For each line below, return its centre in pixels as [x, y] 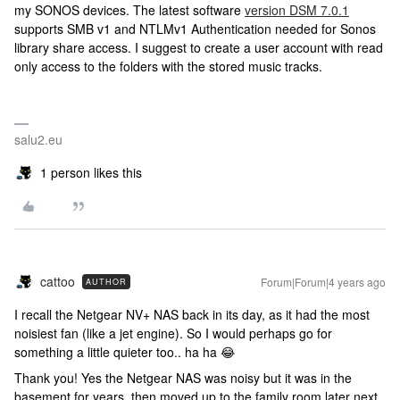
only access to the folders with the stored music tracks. [168, 66]
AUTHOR [106, 282]
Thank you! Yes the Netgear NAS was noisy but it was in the [183, 378]
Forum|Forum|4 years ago [323, 282]
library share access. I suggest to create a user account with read [199, 47]
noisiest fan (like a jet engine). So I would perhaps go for [173, 333]
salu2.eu [38, 139]
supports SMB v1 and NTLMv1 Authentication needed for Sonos [195, 29]
